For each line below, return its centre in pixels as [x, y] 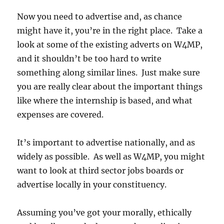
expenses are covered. [60, 115]
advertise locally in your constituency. [92, 185]
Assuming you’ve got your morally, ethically [104, 213]
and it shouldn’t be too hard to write [89, 59]
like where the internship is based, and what [105, 101]
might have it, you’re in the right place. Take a [110, 31]
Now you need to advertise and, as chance [100, 17]
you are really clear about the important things [110, 87]
